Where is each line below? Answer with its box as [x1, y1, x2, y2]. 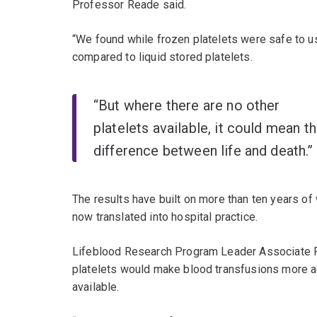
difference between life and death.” [93, 142, 313, 160]
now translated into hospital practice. [72, 210, 258, 224]
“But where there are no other [93, 97, 280, 115]
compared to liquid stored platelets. [72, 50, 253, 64]
